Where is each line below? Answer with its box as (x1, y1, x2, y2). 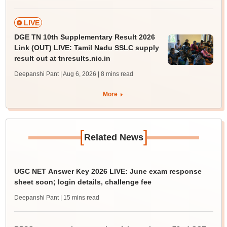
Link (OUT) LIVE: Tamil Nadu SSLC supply (14, 44, 159, 52)
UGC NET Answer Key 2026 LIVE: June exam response (14, 167, 202, 175)
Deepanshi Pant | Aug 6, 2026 (14, 70, 96, 78)
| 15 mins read (60, 194, 99, 201)
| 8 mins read (97, 70, 133, 78)
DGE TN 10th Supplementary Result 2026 (14, 33, 155, 41)
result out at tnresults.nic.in (14, 54, 110, 62)
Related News (84, 132, 143, 142)
